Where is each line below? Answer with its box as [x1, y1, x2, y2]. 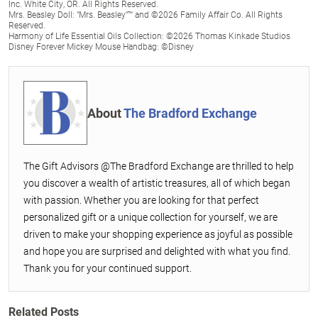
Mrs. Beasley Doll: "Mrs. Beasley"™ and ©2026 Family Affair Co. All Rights [9, 9, 283, 20]
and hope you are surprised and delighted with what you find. [23, 244, 290, 258]
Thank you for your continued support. [23, 261, 192, 275]
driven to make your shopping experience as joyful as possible [23, 227, 292, 241]
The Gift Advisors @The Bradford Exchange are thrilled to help [23, 159, 294, 172]
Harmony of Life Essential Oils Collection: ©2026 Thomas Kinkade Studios [9, 30, 290, 41]
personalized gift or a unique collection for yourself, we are [23, 210, 278, 224]
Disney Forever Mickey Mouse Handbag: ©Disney [9, 40, 194, 52]
